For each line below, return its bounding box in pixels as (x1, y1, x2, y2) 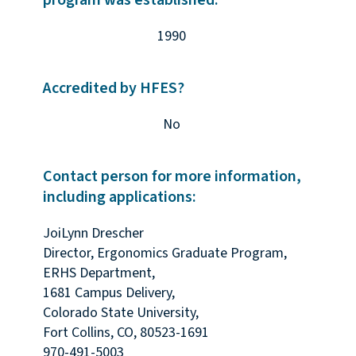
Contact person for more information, (42, 165, 301, 188)
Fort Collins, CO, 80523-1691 (42, 323, 209, 343)
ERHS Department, (42, 263, 155, 284)
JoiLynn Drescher (42, 223, 144, 244)
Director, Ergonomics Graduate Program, (42, 243, 287, 264)
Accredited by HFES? (42, 77, 184, 100)
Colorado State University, (42, 303, 199, 323)
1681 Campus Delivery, (42, 283, 175, 304)
